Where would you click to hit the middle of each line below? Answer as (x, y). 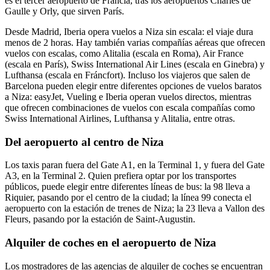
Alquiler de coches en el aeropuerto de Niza (111, 243)
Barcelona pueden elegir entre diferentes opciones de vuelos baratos (133, 86)
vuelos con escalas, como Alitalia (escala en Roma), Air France (124, 53)
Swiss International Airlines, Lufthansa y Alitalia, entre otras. (120, 118)
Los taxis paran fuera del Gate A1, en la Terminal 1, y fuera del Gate (135, 165)
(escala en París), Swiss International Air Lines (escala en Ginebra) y (135, 64)
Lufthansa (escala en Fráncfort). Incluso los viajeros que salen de (127, 75)
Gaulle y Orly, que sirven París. (64, 11)
